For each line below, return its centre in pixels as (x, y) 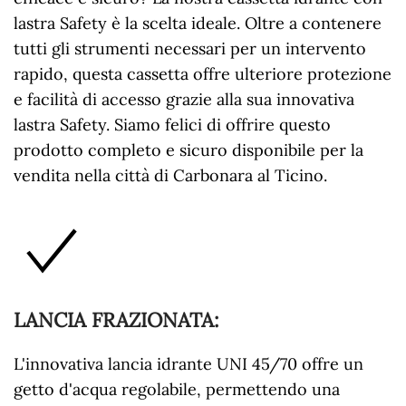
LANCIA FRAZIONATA (114, 319)
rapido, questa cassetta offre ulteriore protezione (203, 73)
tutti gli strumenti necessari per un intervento (190, 48)
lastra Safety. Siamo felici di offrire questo (172, 124)
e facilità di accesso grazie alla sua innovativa (184, 99)
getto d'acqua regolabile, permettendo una (177, 389)
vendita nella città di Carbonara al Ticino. (170, 175)
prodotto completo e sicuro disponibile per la (188, 150)
